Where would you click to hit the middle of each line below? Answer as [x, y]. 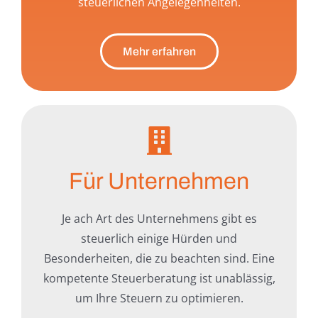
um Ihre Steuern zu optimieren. [159, 298]
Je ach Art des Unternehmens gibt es [159, 219]
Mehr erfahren [159, 52]
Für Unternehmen [159, 182]
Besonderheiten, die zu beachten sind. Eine [159, 259]
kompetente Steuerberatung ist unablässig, [159, 279]
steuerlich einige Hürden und [159, 239]
